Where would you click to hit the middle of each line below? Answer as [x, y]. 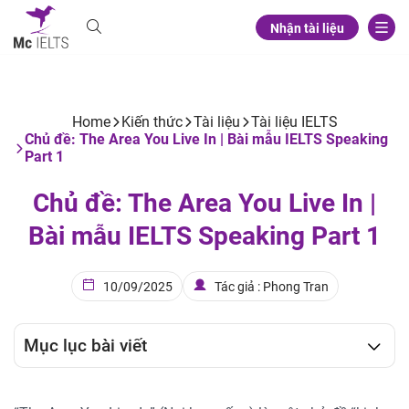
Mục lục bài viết [85, 346]
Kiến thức [152, 122]
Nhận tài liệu [307, 28]
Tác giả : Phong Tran [271, 287]
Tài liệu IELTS [294, 122]
